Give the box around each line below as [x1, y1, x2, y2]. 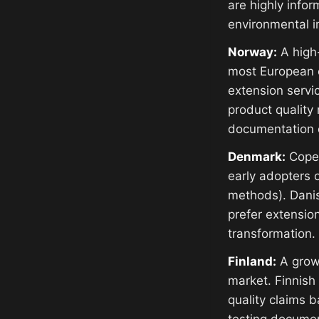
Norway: [228, 45, 277, 60]
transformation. [228, 226, 315, 241]
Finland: [228, 254, 276, 269]
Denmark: [228, 150, 286, 164]
